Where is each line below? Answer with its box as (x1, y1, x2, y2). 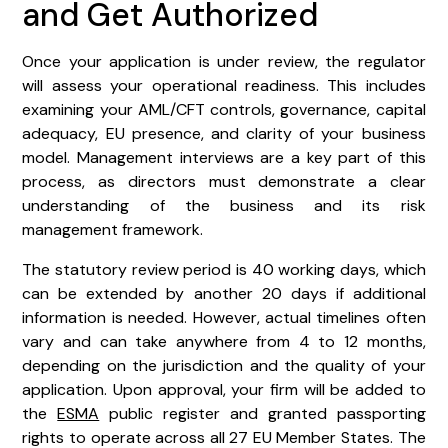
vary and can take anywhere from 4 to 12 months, (22, 330, 426, 352)
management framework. (22, 218, 204, 240)
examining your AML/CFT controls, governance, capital (22, 98, 426, 120)
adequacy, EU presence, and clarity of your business (22, 122, 426, 144)
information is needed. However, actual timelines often (22, 306, 426, 328)
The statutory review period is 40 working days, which (22, 258, 426, 280)
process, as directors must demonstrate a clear (22, 170, 426, 192)
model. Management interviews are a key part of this (22, 146, 426, 168)
